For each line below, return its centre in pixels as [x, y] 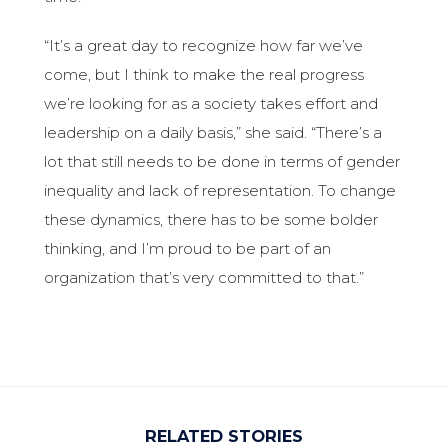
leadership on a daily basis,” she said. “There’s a [213, 133]
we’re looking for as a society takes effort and [211, 104]
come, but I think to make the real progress [204, 75]
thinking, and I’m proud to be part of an [188, 249]
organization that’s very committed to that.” [204, 278]
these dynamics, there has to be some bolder [211, 220]
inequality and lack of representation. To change [220, 191]
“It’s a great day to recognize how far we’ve [204, 46]
